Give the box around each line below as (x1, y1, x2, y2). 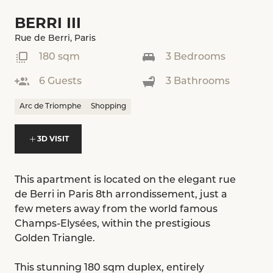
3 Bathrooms (166, 77, 230, 87)
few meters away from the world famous (15, 205, 218, 215)
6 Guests (39, 77, 82, 87)
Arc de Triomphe (19, 103, 81, 111)
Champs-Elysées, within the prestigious (15, 219, 210, 230)
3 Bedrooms (166, 52, 225, 63)
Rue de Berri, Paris (15, 34, 96, 44)
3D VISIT (37, 134, 69, 144)
